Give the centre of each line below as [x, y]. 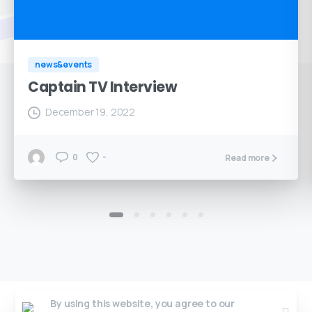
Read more [247, 157]
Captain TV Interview [103, 87]
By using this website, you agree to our [143, 303]
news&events [64, 65]
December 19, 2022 [90, 112]
